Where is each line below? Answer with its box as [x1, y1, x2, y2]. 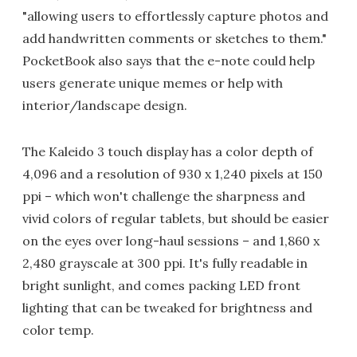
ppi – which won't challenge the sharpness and [22, 188, 305, 204]
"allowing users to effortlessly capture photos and [22, 8, 328, 24]
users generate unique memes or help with [22, 75, 283, 91]
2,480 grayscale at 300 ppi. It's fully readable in [22, 255, 308, 271]
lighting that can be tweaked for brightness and [22, 300, 312, 316]
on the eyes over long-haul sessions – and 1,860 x [22, 233, 320, 249]
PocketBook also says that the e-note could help [22, 53, 315, 69]
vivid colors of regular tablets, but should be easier [22, 210, 329, 226]
